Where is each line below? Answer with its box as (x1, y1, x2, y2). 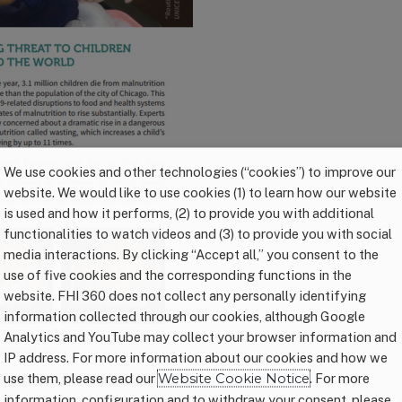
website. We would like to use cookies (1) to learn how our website (4, 184, 397, 199)
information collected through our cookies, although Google (4, 308, 365, 323)
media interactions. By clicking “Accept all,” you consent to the (4, 246, 379, 261)
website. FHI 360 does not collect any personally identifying (4, 287, 366, 302)
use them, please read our (4, 370, 158, 385)
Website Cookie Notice (158, 370, 310, 386)
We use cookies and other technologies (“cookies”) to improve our (4, 163, 396, 179)
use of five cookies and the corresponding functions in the (4, 267, 352, 282)
